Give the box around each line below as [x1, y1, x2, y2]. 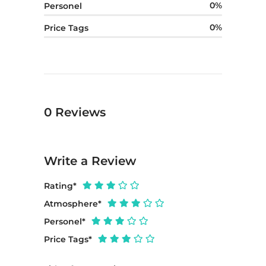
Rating [44, 180, 73, 192]
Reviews [55, 105, 106, 120]
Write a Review [44, 154, 136, 169]
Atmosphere [44, 198, 98, 210]
